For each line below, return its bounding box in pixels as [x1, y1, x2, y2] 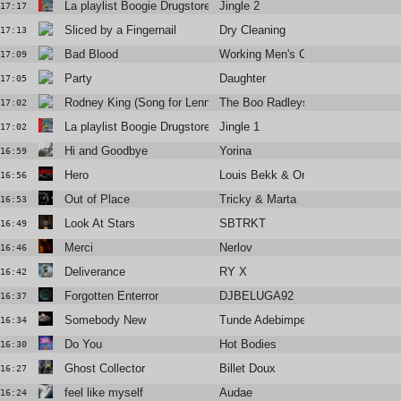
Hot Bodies [219, 337, 277, 352]
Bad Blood [64, 47, 118, 62]
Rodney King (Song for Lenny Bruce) [64, 96, 254, 110]
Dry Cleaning [219, 23, 286, 38]
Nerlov [219, 241, 253, 255]
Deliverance [64, 265, 125, 279]
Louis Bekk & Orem [219, 168, 322, 183]
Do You [64, 337, 102, 352]
